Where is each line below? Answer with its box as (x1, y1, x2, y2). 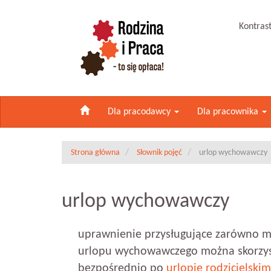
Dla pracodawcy (108, 107, 173, 117)
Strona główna (71, 149, 120, 157)
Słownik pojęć (137, 149, 182, 157)
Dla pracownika (197, 107, 261, 117)
